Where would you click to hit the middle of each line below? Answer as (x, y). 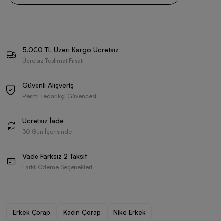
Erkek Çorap (31, 212)
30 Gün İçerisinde (47, 131)
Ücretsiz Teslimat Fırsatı (53, 60)
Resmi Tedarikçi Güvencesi (59, 96)
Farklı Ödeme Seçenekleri (57, 167)
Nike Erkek (129, 212)
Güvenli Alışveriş (48, 85)
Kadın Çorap (82, 212)
